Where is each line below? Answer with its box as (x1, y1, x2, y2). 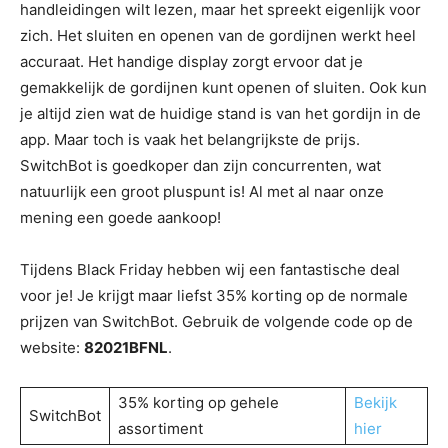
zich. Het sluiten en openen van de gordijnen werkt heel (20, 25, 416, 45)
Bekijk (354, 392, 397, 412)
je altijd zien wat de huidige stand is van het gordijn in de (20, 103, 421, 123)
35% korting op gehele (118, 392, 279, 412)
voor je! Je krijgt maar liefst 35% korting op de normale (20, 285, 408, 305)
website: (20, 337, 84, 357)
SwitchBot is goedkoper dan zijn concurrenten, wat (20, 155, 381, 175)
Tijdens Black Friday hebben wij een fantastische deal (20, 259, 400, 279)
